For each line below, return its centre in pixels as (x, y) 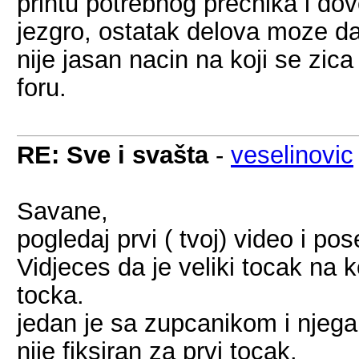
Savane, (63, 211)
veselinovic (292, 155)
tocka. (50, 295)
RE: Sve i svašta (113, 155)
